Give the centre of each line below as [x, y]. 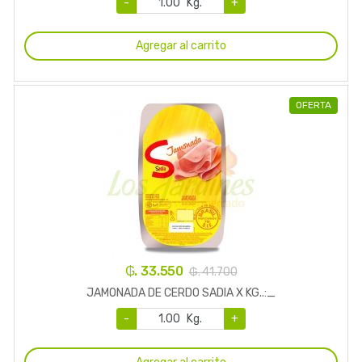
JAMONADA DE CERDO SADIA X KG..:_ [181, 293]
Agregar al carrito [181, 46]
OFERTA [314, 105]
